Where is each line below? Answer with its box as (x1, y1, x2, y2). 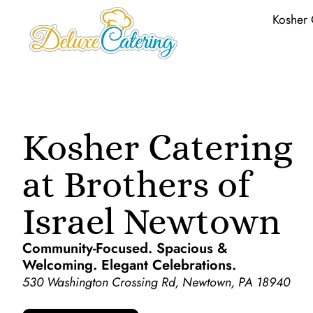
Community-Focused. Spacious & (22, 238, 228, 259)
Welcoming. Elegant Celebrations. (22, 255, 236, 276)
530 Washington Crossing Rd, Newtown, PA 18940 (22, 273, 290, 292)
